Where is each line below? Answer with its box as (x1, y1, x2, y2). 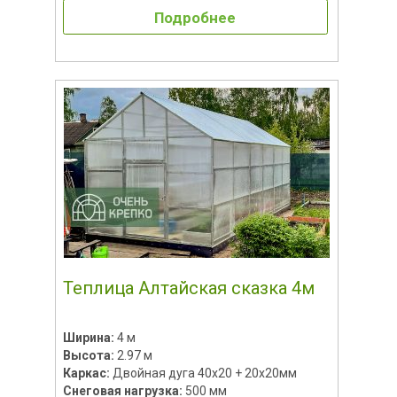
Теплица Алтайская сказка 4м (62, 276, 315, 299)
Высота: (62, 347, 117, 362)
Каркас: (62, 365, 113, 380)
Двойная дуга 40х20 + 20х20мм (112, 365, 297, 380)
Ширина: (62, 330, 117, 345)
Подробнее (154, 8, 237, 27)
